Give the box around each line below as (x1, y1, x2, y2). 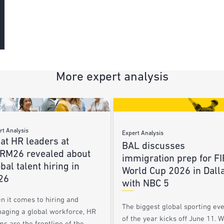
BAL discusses (121, 141, 185, 152)
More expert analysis (55, 71, 168, 84)
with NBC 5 (121, 179, 169, 189)
